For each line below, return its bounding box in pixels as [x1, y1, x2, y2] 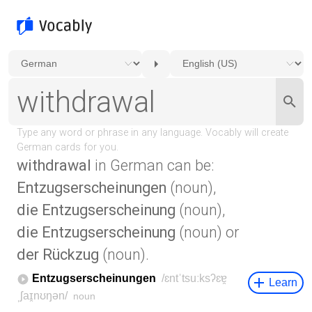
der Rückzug [17, 246, 99, 263]
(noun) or [175, 224, 239, 241]
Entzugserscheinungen [17, 179, 166, 196]
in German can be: [91, 157, 214, 174]
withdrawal [17, 157, 91, 174]
